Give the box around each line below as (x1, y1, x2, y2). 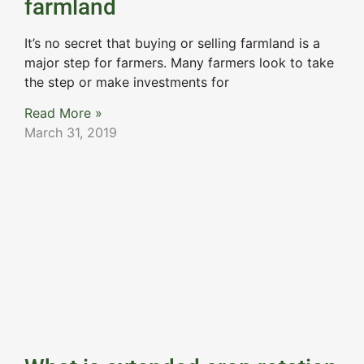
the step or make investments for (24, 73, 229, 90)
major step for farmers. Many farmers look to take (24, 54, 334, 71)
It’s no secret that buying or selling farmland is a (24, 34, 320, 51)
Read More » (24, 105, 102, 122)
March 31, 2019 (24, 124, 117, 141)
